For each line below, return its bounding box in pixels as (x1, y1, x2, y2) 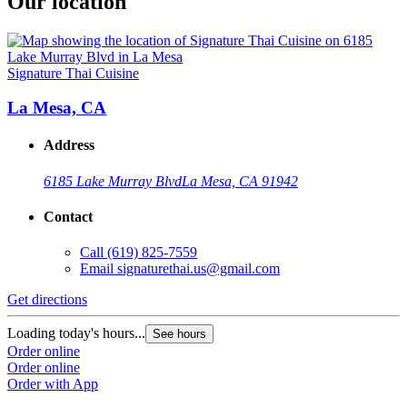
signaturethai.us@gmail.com (117, 261, 280, 277)
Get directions (7, 292, 87, 308)
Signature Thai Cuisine (7, 65, 139, 81)
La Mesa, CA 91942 (182, 173, 298, 189)
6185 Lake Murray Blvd (44, 173, 182, 189)
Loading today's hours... (7, 325, 145, 342)
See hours (153, 327, 206, 342)
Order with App (7, 376, 98, 392)
